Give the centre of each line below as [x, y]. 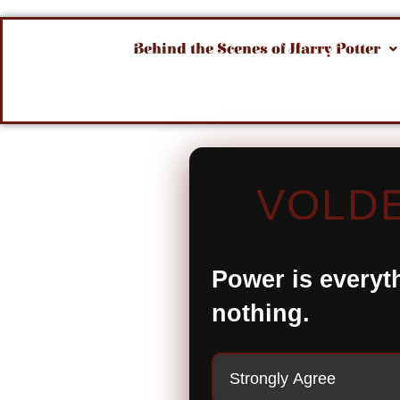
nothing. [261, 312]
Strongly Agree [283, 378]
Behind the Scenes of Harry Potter [256, 49]
